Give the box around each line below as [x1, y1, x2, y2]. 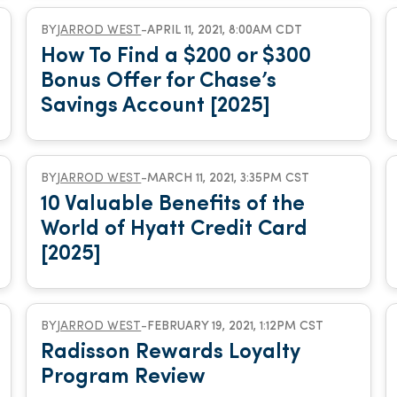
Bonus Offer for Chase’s [41, 71, 277, 92]
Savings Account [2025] [41, 96, 271, 117]
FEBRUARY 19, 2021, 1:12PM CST [147, 320, 324, 333]
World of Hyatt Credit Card [41, 219, 308, 240]
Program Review [41, 367, 206, 388]
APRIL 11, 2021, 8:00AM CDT [147, 24, 303, 37]
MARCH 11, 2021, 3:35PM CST [147, 172, 310, 185]
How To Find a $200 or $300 [41, 46, 312, 67]
